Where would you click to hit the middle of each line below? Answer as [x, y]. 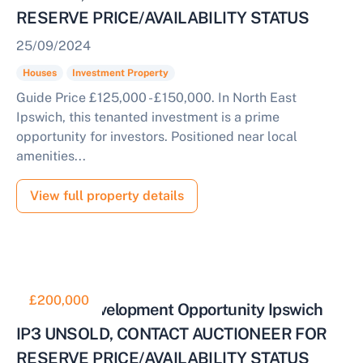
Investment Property [121, 73]
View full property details [107, 196]
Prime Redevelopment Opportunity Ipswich [170, 310]
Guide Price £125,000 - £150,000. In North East [156, 98]
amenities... [51, 156]
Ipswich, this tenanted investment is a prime [148, 117]
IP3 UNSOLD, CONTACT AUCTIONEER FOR [172, 334]
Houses [39, 73]
